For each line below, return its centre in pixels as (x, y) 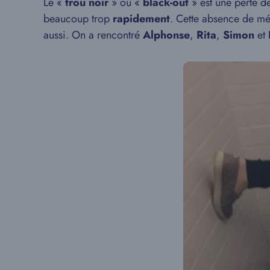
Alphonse (166, 35)
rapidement (141, 19)
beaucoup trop (78, 19)
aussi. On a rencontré (93, 35)
